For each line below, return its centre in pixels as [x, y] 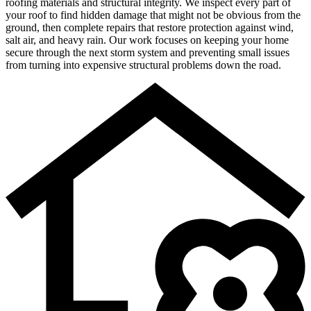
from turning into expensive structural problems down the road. [143, 65]
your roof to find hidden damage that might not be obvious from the [153, 15]
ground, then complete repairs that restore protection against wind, [150, 28]
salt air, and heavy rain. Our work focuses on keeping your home [147, 40]
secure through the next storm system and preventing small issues [148, 53]
